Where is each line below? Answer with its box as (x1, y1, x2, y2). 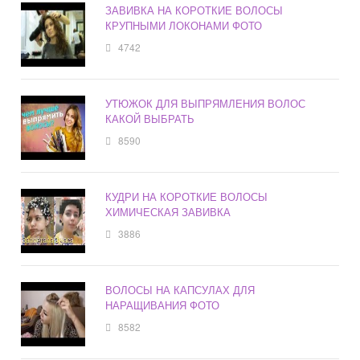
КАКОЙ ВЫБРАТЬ (105, 111, 195, 127)
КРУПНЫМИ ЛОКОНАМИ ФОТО (105, 18, 263, 34)
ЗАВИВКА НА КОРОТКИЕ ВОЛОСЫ (105, 2, 284, 18)
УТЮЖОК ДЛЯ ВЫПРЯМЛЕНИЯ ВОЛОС (105, 96, 306, 112)
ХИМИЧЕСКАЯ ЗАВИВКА (105, 204, 231, 220)
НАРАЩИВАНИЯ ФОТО (105, 297, 220, 313)
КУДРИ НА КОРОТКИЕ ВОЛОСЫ (105, 189, 268, 205)
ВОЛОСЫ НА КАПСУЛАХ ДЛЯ (105, 282, 256, 298)
